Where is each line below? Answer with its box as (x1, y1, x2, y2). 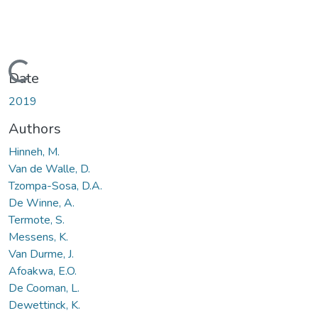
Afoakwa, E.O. (9, 263, 77, 279)
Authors (9, 119, 61, 138)
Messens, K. (9, 229, 68, 245)
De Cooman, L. (9, 280, 79, 296)
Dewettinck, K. (9, 297, 80, 313)
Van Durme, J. (9, 246, 74, 262)
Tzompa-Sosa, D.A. (9, 177, 102, 194)
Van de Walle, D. (9, 160, 90, 177)
